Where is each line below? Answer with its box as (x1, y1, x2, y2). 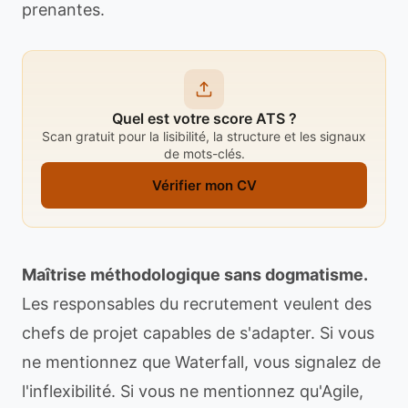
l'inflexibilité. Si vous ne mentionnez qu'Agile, (22, 382, 363, 401)
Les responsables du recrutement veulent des (22, 294, 372, 313)
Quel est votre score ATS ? (111, 109, 297, 127)
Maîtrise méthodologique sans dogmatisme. (22, 265, 368, 284)
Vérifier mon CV (151, 177, 257, 194)
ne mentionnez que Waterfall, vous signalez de (22, 352, 381, 372)
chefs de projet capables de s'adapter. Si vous (22, 323, 374, 342)
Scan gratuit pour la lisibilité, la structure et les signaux (42, 128, 366, 144)
